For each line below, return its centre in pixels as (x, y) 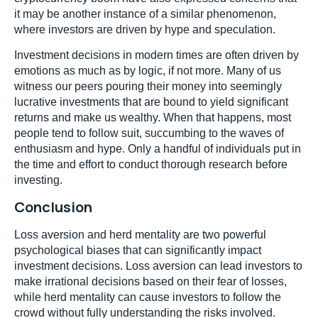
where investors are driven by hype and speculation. (145, 29)
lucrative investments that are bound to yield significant (151, 102)
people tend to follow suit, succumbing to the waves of (149, 133)
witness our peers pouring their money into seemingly (148, 87)
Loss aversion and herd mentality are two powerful (140, 234)
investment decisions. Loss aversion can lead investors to (158, 265)
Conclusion (53, 207)
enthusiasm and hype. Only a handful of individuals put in (158, 149)
